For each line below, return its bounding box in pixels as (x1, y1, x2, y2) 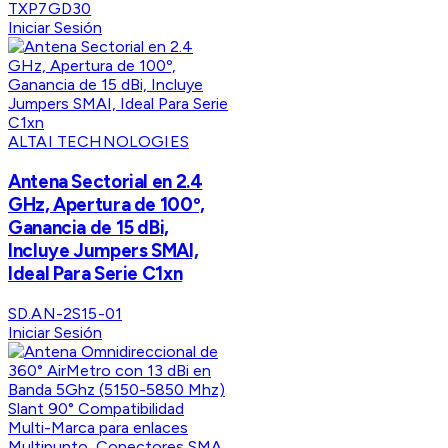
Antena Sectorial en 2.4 (8, 169, 203, 193)
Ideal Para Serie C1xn (8, 261, 183, 285)
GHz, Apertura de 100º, (8, 192, 205, 216)
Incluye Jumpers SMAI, (8, 238, 199, 262)
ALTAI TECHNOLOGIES (8, 132, 189, 152)
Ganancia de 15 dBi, (8, 215, 169, 239)
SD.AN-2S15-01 (8, 303, 123, 323)
